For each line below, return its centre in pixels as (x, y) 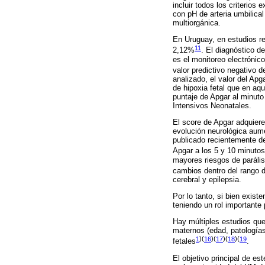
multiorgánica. (197, 23)
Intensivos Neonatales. (212, 106)
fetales (184, 241)
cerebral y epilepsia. (207, 180)
